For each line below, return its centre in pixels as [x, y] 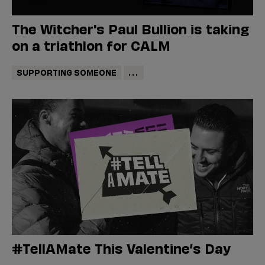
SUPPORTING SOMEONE [66, 72]
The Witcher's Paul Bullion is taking [130, 28]
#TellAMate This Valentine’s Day [121, 247]
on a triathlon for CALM [91, 44]
